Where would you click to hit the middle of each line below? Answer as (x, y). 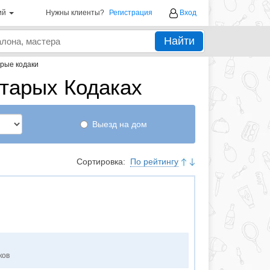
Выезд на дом (119, 124)
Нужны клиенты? (75, 13)
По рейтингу (154, 162)
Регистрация (131, 13)
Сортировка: (102, 162)
